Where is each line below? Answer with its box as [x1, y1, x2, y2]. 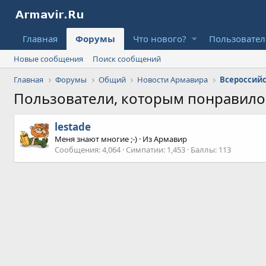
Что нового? [133, 33, 187, 45]
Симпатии [126, 144, 164, 156]
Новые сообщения [14, 53, 84, 64]
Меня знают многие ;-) [55, 134, 138, 145]
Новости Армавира [137, 74, 208, 85]
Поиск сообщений [93, 53, 161, 64]
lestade [55, 120, 91, 134]
